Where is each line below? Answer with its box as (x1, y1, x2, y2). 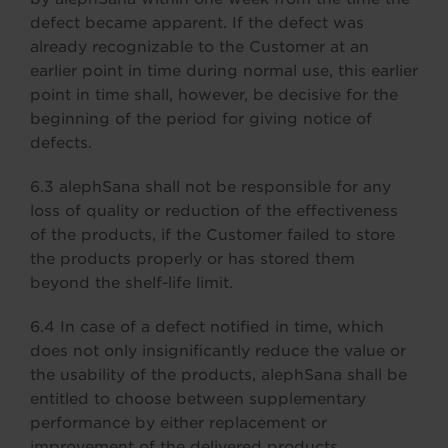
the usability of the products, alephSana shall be (30, 366, 407, 384)
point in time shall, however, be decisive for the (30, 86, 398, 104)
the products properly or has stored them (30, 250, 355, 268)
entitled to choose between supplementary (30, 390, 366, 408)
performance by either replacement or (30, 414, 327, 432)
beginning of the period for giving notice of (30, 110, 372, 128)
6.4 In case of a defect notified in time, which (30, 318, 384, 336)
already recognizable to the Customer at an (30, 38, 369, 56)
